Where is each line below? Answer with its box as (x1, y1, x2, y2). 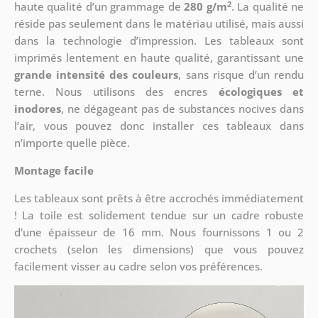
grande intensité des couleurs (13, 67, 179, 82)
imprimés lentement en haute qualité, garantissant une (13, 50, 305, 65)
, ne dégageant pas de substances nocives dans (60, 102, 305, 116)
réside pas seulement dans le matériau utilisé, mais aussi (13, 16, 305, 31)
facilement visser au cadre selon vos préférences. (13, 259, 263, 274)
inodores (13, 102, 61, 116)
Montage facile (13, 163, 94, 178)
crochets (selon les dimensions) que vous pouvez (13, 242, 305, 257)
